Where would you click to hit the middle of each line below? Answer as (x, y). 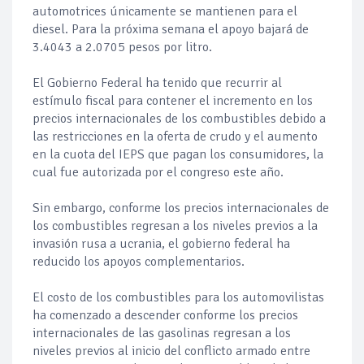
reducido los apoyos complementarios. (140, 262)
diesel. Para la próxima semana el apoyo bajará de (171, 30)
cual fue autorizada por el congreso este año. (160, 173)
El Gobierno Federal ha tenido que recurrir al (157, 83)
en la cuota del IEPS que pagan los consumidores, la (178, 155)
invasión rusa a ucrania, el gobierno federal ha (161, 244)
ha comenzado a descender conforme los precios (165, 316)
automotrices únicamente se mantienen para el (165, 12)
